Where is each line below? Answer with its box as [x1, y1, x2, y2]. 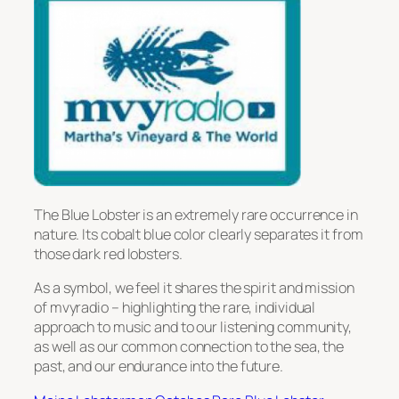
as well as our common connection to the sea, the [34, 337, 345, 357]
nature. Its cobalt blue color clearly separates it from [34, 224, 363, 245]
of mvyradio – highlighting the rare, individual [34, 297, 316, 318]
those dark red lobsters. [34, 244, 183, 265]
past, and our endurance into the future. [34, 356, 283, 377]
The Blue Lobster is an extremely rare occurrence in [34, 205, 358, 225]
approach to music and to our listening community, [34, 317, 353, 338]
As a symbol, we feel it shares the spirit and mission [34, 278, 354, 298]
